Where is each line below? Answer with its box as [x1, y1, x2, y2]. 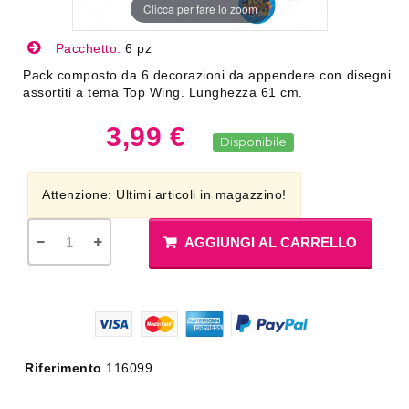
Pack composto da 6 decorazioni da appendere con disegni [23, 68, 391, 82]
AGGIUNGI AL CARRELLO [184, 235, 358, 250]
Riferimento [25, 361, 102, 376]
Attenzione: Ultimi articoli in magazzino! [42, 187, 287, 202]
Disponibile [220, 134, 288, 149]
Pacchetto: [51, 41, 125, 56]
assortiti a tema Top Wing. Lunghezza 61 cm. [23, 85, 303, 100]
